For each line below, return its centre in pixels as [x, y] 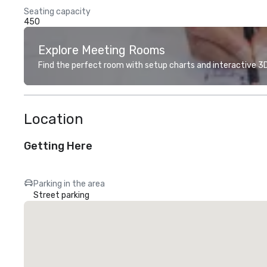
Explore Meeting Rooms [102, 50]
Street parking [61, 195]
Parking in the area [69, 184]
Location [54, 119]
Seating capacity [57, 12]
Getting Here [58, 146]
